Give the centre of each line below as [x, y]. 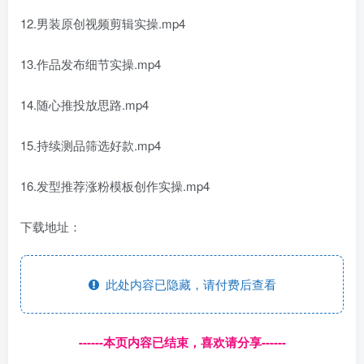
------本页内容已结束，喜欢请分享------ [182, 342]
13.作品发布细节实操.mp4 [91, 64]
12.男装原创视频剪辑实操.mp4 [103, 24]
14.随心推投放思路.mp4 [84, 105]
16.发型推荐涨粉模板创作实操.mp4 [115, 186]
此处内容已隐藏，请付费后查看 [187, 284]
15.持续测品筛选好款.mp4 [91, 145]
